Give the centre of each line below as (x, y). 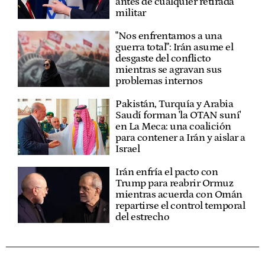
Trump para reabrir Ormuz (174, 184)
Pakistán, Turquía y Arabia (174, 104)
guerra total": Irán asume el (174, 48)
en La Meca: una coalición (173, 127)
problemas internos (159, 81)
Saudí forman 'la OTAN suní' (178, 116)
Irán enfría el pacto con (167, 172)
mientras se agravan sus (169, 70)
